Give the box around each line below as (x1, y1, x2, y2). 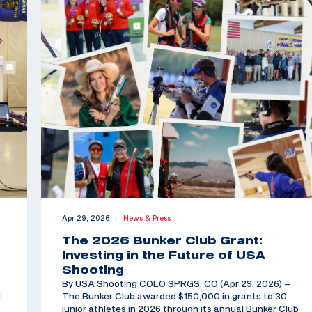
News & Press (123, 214, 171, 223)
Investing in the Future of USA (61, 249, 265, 262)
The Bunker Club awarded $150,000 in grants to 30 (61, 290, 287, 302)
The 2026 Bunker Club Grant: (61, 234, 263, 247)
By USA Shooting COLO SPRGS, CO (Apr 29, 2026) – (61, 278, 290, 290)
